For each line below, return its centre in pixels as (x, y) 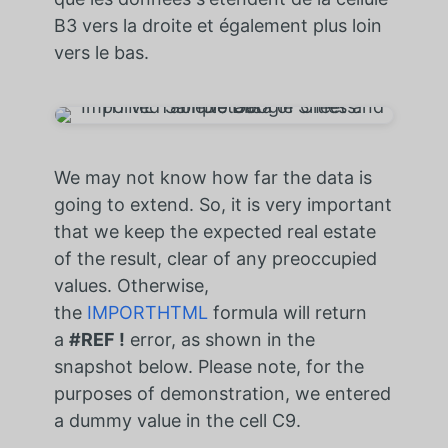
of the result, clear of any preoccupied (215, 258)
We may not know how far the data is (212, 177)
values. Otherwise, (131, 285)
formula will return (287, 312)
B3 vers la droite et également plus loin (217, 25)
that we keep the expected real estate (214, 231)
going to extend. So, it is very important (222, 204)
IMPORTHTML (147, 312)
